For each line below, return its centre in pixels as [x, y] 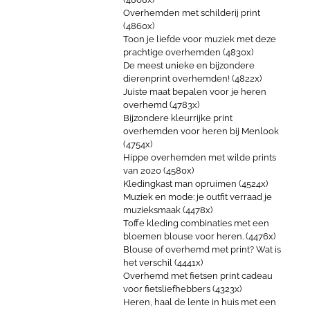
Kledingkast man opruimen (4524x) [195, 184]
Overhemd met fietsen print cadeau [198, 276]
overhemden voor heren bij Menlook [201, 131]
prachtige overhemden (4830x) [188, 52]
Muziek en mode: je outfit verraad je [198, 197]
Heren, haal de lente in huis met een [200, 302]
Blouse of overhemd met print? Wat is [202, 249]
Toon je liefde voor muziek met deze [200, 39]
